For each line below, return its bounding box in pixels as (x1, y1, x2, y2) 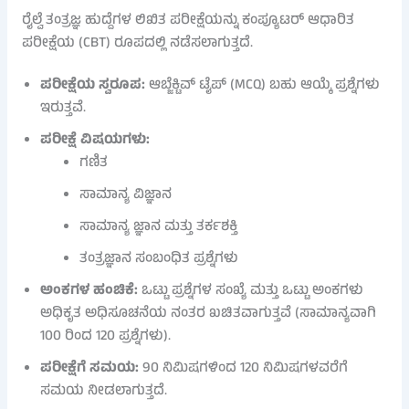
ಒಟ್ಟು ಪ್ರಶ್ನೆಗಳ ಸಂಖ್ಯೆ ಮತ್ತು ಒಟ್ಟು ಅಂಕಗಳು (137, 278, 363, 303)
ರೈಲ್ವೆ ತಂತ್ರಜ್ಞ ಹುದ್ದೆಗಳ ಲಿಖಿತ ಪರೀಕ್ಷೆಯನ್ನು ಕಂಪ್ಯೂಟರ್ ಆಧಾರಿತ (21, 8, 354, 33)
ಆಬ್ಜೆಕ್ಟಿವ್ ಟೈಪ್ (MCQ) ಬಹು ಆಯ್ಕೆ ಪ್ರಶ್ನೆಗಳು (144, 73, 380, 98)
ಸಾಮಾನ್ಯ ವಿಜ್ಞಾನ (79, 183, 173, 207)
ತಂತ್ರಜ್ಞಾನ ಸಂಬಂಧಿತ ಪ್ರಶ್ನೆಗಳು (79, 246, 239, 271)
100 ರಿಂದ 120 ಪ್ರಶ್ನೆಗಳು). (39, 324, 171, 349)
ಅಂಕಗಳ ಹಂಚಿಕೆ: (39, 278, 138, 303)
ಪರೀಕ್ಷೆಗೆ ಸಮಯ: (39, 356, 139, 381)
